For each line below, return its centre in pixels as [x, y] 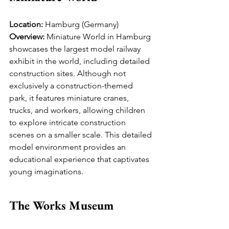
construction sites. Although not [68, 74]
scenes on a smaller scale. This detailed [82, 135]
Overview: [27, 37]
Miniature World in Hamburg [99, 37]
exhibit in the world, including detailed [81, 61]
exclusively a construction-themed [72, 86]
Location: [26, 25]
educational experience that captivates [80, 159]
